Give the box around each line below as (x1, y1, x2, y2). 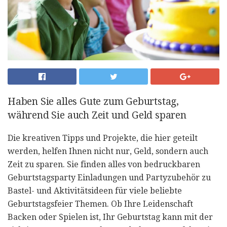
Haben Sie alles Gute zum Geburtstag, (8, 95, 179, 107)
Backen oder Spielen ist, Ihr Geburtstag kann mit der (8, 212, 213, 222)
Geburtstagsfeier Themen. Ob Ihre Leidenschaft (8, 199, 193, 209)
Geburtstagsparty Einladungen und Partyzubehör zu (8, 172, 211, 182)
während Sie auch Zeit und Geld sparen (8, 109, 186, 121)
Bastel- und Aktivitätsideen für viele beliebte (8, 185, 182, 196)
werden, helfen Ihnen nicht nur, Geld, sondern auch (8, 146, 208, 156)
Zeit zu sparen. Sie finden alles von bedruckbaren (8, 159, 200, 169)
